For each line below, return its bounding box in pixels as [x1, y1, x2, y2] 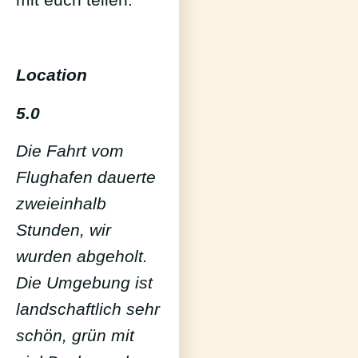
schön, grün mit [16, 326, 134, 345]
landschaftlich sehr [16, 300, 160, 319]
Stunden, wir [16, 221, 111, 240]
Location [16, 66, 87, 85]
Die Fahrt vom [16, 141, 124, 161]
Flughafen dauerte [16, 168, 156, 187]
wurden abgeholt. [16, 247, 148, 266]
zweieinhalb [16, 194, 106, 213]
